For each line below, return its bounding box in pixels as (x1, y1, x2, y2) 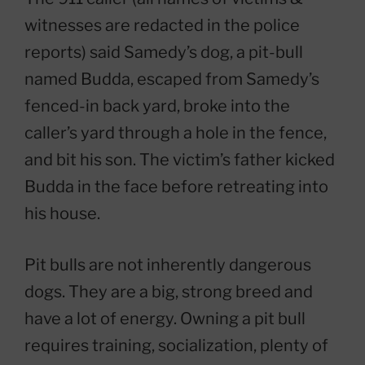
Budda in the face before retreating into (24, 177, 328, 197)
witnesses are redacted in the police (24, 15, 300, 36)
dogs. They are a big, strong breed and (24, 282, 313, 302)
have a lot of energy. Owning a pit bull (24, 309, 306, 329)
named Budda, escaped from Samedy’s (24, 69, 319, 90)
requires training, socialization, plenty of (24, 336, 328, 356)
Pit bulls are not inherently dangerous (24, 255, 311, 275)
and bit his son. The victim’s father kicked (24, 150, 335, 170)
